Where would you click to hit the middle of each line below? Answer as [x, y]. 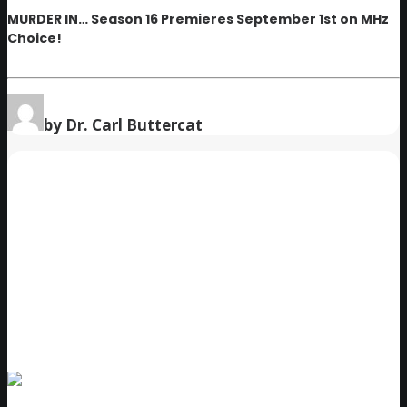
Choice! [35, 38]
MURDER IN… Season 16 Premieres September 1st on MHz [198, 19]
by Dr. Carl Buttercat [123, 125]
